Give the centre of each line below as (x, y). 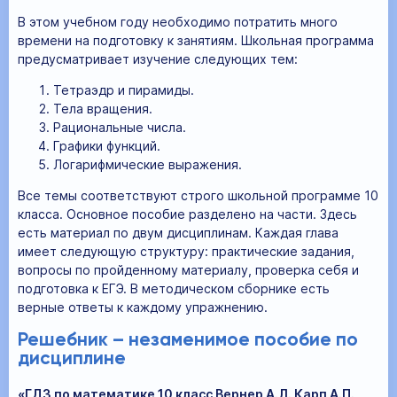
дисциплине (72, 360)
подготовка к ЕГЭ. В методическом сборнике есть (174, 288)
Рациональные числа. (120, 127)
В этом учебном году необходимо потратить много (178, 21)
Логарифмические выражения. (148, 164)
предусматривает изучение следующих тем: (158, 58)
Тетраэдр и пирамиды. (124, 90)
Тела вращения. (103, 108)
